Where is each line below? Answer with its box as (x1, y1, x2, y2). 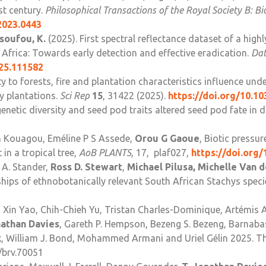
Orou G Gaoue (135, 133, 199, 144)
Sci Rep (60, 90, 90, 102)
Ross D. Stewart (50, 161, 122, 173)
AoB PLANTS (79, 147, 131, 159)
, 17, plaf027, (131, 147, 191, 159)
